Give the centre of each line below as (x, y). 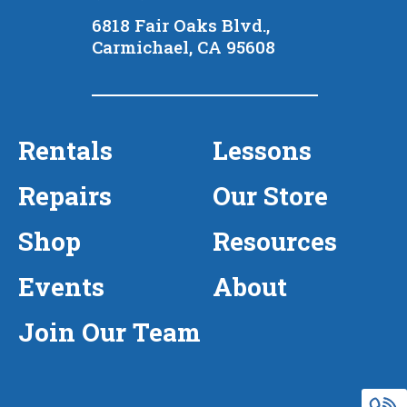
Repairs (65, 196)
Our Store (270, 196)
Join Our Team (109, 332)
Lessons (262, 150)
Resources (275, 241)
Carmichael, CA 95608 (183, 47)
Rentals (65, 150)
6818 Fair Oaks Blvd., (180, 25)
